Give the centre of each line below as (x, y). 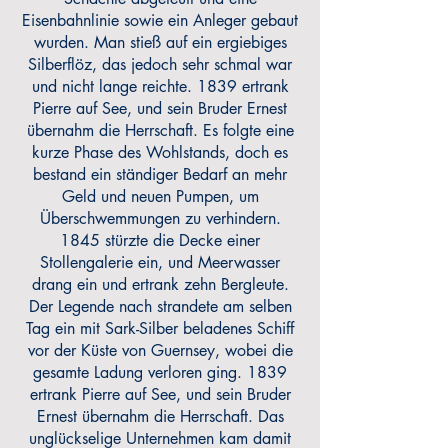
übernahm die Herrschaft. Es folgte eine (160, 130)
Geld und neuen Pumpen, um (160, 196)
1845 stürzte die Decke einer (160, 240)
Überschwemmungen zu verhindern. (160, 218)
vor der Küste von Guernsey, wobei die (160, 350)
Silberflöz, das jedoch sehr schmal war (160, 64)
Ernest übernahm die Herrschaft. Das (160, 416)
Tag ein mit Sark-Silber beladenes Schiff (160, 328)
